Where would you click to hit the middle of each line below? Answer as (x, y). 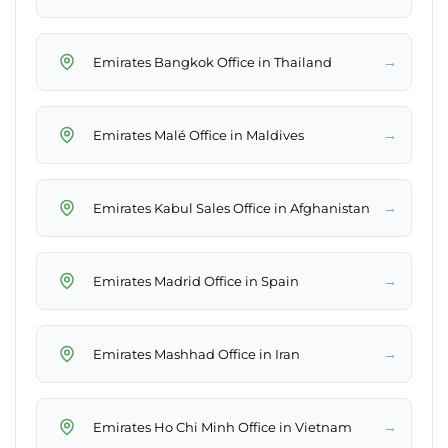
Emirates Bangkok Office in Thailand (212, 61)
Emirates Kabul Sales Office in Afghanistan (231, 207)
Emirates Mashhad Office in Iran (196, 353)
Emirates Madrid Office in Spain (196, 280)
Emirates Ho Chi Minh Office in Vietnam (222, 426)
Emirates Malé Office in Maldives (198, 134)
